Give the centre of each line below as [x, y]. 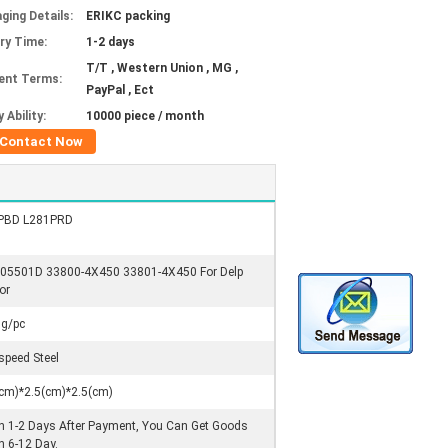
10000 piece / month [145, 116]
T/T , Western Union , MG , [162, 68]
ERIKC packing [128, 16]
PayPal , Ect [120, 90]
